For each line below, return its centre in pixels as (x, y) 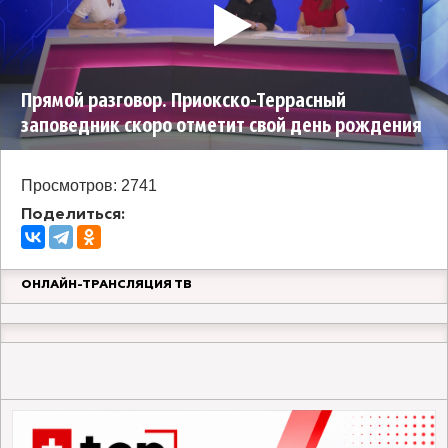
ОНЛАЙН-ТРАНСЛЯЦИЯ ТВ (106, 285)
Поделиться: (73, 215)
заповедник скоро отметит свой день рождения (221, 127)
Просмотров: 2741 (89, 185)
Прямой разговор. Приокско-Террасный (183, 102)
